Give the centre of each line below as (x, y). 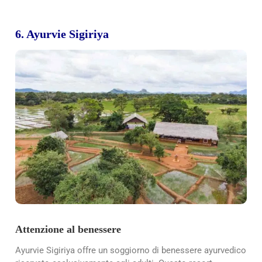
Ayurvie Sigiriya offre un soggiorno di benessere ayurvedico (131, 250)
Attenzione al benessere (68, 229)
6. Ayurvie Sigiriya (62, 34)
